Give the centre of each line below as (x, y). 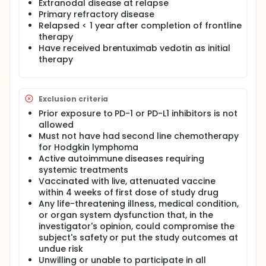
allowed (56, 125)
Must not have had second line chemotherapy (139, 136)
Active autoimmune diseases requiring (121, 159)
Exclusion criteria (74, 99)
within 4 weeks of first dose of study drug (129, 192)
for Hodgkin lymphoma (89, 147)
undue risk (61, 249)
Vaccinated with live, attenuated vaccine (127, 181)
